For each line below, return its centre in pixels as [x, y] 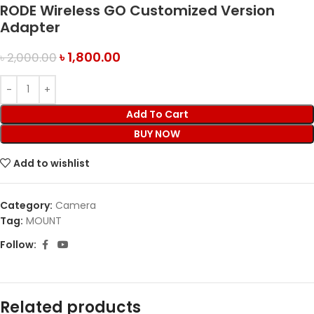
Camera [76, 205]
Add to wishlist [52, 163]
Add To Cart [157, 114]
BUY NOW [157, 134]
